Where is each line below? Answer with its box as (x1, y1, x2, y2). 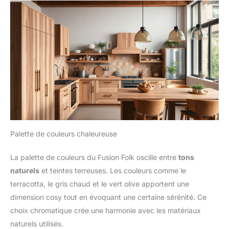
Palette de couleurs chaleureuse (10, 129, 117, 138)
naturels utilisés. (10, 219, 63, 228)
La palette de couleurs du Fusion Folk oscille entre (10, 152, 178, 162)
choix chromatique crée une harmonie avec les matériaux (10, 205, 201, 215)
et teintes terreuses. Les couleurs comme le (39, 166, 186, 175)
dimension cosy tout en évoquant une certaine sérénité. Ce (10, 192, 207, 201)
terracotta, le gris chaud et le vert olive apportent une (10, 179, 189, 188)
